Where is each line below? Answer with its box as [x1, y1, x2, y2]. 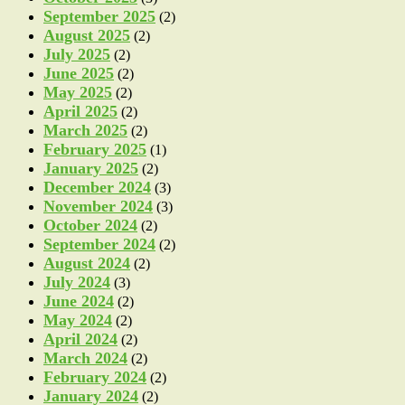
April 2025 [43, 102, 118, 121]
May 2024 [43, 311, 112, 330]
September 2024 [43, 235, 155, 254]
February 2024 [43, 368, 146, 387]
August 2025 [43, 26, 130, 45]
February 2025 [43, 140, 146, 159]
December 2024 [43, 178, 151, 197]
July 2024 [43, 273, 110, 292]
